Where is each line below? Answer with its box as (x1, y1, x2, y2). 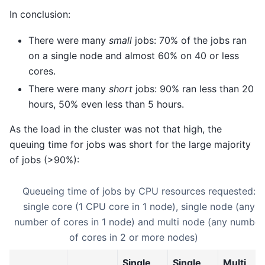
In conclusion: (9, 8, 70, 21)
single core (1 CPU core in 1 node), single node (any (23, 200, 255, 212)
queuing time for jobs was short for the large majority (9, 138, 251, 151)
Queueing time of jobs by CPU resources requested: (22, 185, 256, 197)
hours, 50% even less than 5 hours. (28, 98, 184, 111)
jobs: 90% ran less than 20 (132, 83, 254, 95)
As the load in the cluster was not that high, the (9, 123, 222, 135)
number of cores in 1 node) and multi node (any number (14, 215, 264, 228)
